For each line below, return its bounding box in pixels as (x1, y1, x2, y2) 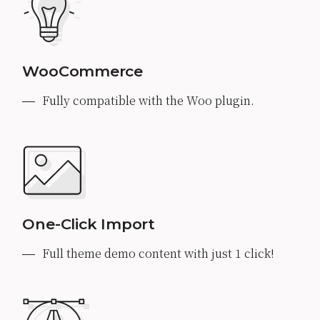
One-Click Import (22, 214, 155, 233)
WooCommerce (22, 61, 144, 80)
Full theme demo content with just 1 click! (42, 244, 275, 261)
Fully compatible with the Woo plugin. (42, 91, 255, 109)
